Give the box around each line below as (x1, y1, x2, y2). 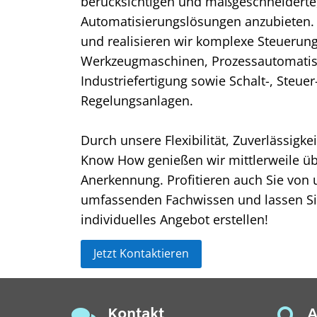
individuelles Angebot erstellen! (81, 210, 269, 228)
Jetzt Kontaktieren (93, 246, 190, 262)
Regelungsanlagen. (81, 91, 194, 109)
